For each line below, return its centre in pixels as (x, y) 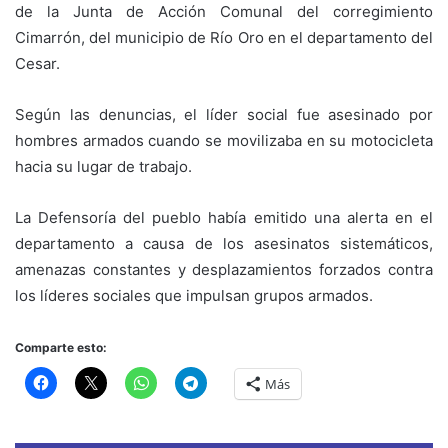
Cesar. (37, 64)
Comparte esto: (61, 348)
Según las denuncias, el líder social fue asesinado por (224, 115)
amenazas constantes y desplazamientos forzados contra (224, 270)
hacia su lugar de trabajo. (103, 167)
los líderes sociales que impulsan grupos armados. (194, 296)
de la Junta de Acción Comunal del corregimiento (224, 12)
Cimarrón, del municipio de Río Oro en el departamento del (224, 38)
